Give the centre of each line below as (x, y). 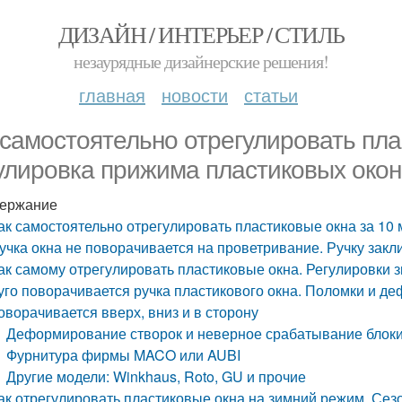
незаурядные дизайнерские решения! (201, 61)
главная (112, 95)
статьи (271, 95)
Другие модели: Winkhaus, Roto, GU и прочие (157, 376)
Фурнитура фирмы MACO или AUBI (124, 355)
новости (195, 95)
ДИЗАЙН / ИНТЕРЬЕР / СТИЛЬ (201, 34)
